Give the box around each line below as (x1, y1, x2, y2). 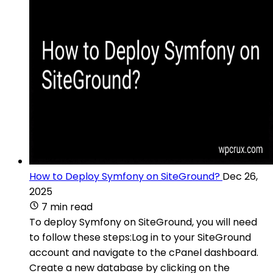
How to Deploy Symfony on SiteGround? (29, 169, 220, 183)
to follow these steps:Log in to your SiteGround (29, 230, 251, 244)
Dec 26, (222, 169, 258, 183)
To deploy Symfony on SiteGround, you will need (29, 214, 257, 229)
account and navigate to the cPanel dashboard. (29, 245, 258, 260)
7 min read (41, 199, 93, 214)
